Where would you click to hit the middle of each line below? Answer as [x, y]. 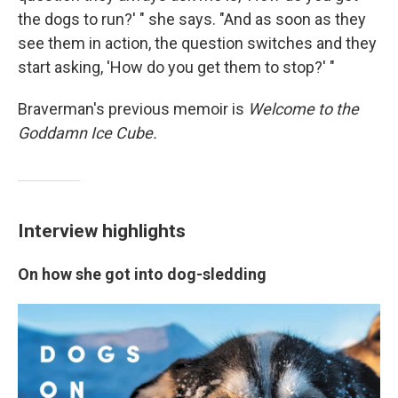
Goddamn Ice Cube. [88, 133]
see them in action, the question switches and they [197, 44]
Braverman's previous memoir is [133, 109]
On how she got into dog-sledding [142, 275]
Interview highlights [102, 231]
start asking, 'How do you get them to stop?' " [176, 68]
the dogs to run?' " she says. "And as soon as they [192, 20]
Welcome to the [303, 109]
